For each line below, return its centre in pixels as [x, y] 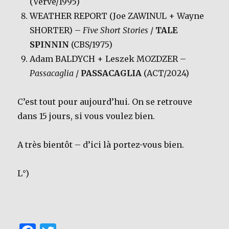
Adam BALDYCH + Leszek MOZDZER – [108, 59]
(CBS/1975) [91, 45]
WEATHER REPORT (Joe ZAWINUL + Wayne [117, 16]
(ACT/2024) [166, 73]
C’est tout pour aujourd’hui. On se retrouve [105, 102]
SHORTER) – [56, 30]
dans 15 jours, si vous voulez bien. [86, 116]
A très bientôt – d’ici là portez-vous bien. [101, 145]
